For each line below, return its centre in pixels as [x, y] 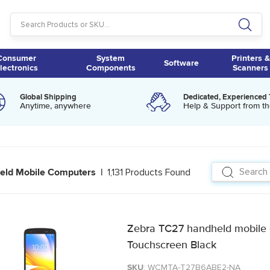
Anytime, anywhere [56, 106]
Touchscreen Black [171, 245]
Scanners [251, 68]
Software [182, 63]
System [111, 58]
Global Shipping [49, 97]
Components [111, 68]
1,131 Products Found [149, 172]
